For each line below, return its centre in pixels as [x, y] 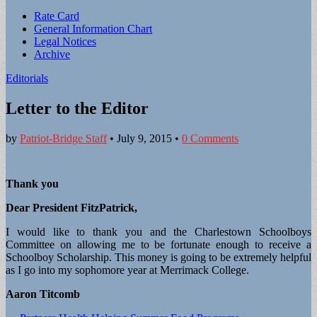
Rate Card [57, 16]
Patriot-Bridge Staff [63, 138]
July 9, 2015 [144, 138]
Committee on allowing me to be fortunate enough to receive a [158, 244]
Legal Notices [65, 41]
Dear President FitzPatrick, [71, 207]
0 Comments [210, 138]
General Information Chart [93, 29]
